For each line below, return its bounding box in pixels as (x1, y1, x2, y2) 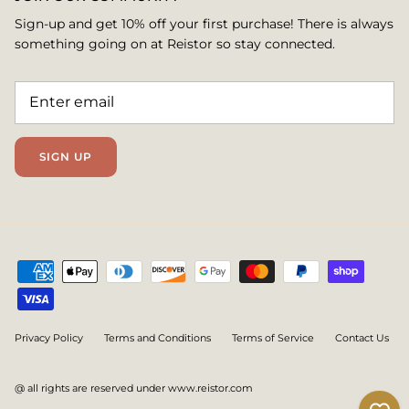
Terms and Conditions (104, 330, 211, 344)
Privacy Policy (15, 330, 83, 344)
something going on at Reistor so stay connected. (15, 35, 335, 52)
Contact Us (335, 330, 389, 344)
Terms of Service (232, 330, 314, 344)
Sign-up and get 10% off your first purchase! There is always (15, 15, 393, 32)
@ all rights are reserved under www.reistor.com (15, 381, 253, 394)
